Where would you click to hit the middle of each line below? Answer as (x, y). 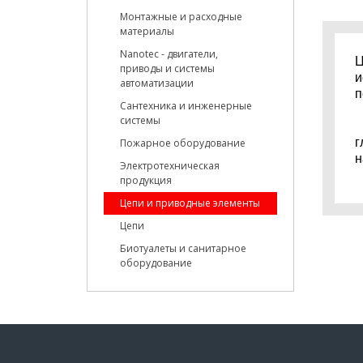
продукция (146, 180)
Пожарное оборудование (183, 143)
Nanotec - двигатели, (169, 54)
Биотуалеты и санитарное (183, 248)
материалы (147, 31)
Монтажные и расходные (181, 17)
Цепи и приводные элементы (190, 203)
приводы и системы (167, 68)
